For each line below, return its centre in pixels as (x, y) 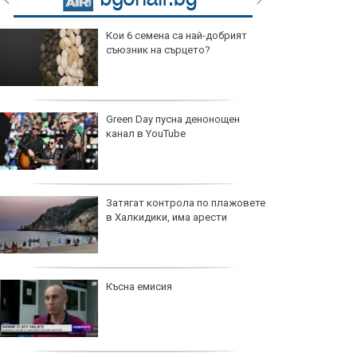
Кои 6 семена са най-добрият (177, 36)
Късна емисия (139, 287)
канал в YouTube (146, 134)
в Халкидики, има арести (167, 218)
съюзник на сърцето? (158, 50)
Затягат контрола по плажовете (186, 203)
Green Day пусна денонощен (173, 120)
